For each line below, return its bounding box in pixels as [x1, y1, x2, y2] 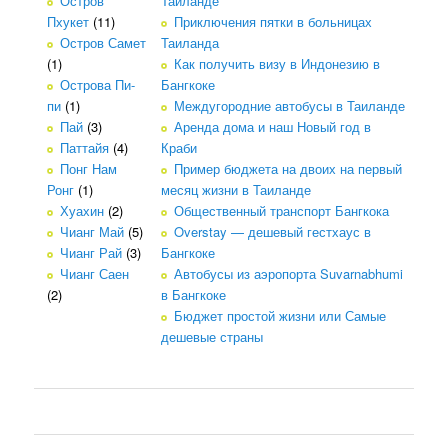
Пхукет [47, 12, 90, 32]
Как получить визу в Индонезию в [174, 54, 381, 74]
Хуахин [60, 201, 105, 221]
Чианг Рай [60, 243, 123, 263]
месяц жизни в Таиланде [161, 180, 312, 200]
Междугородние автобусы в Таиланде [174, 96, 406, 116]
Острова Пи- [60, 75, 136, 95]
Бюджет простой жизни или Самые [174, 306, 387, 326]
